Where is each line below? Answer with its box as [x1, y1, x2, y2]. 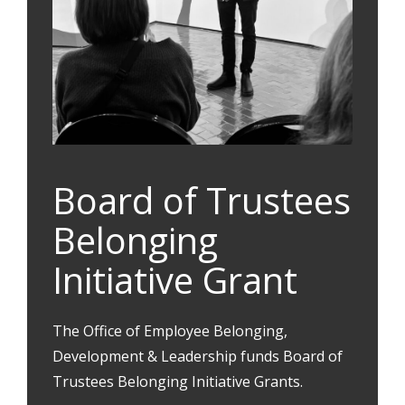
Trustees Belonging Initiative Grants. [52, 372, 303, 392]
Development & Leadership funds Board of [52, 346, 343, 367]
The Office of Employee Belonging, [52, 321, 287, 342]
